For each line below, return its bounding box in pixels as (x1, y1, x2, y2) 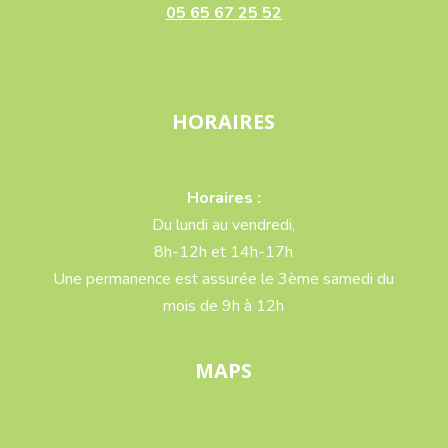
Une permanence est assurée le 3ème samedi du (53, 267, 395, 290)
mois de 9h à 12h (163, 294, 285, 317)
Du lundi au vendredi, (152, 213, 296, 236)
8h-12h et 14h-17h (154, 240, 294, 263)
